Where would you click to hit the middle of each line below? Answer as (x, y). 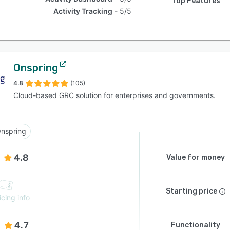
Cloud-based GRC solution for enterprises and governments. (114, 95)
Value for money (196, 157)
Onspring (36, 68)
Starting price (191, 191)
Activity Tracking (83, 11)
